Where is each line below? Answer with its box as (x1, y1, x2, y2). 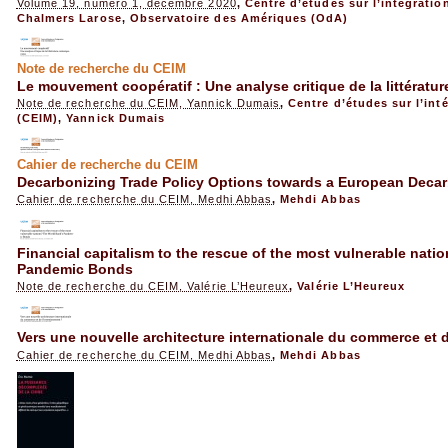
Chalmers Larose (16, 11, 122, 24)
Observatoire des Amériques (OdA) (129, 11, 349, 24)
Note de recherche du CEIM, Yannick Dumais (16, 97, 281, 110)
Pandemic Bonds (16, 260, 133, 277)
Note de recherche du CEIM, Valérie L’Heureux (16, 280, 290, 293)
